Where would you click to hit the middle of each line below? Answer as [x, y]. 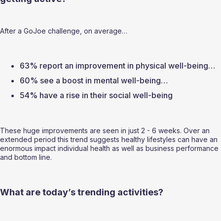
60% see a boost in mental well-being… [95, 81]
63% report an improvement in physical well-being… [119, 66]
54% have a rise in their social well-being [98, 95]
